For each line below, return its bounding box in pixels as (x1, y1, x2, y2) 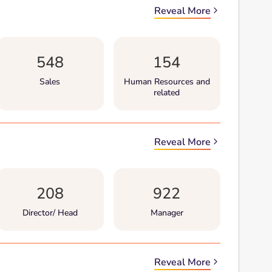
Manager (150, 207, 183, 219)
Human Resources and (123, 76, 210, 87)
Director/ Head (22, 207, 78, 219)
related (154, 87, 180, 98)
